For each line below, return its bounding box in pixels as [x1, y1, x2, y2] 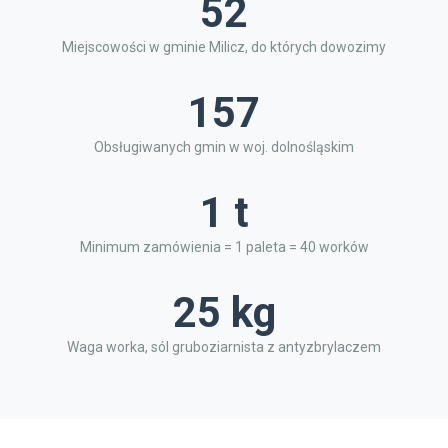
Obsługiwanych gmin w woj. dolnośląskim [94, 139, 354, 155]
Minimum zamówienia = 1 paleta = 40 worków [79, 239, 369, 255]
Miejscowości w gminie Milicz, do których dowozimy [62, 39, 386, 55]
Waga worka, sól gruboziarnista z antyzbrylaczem [67, 339, 381, 355]
